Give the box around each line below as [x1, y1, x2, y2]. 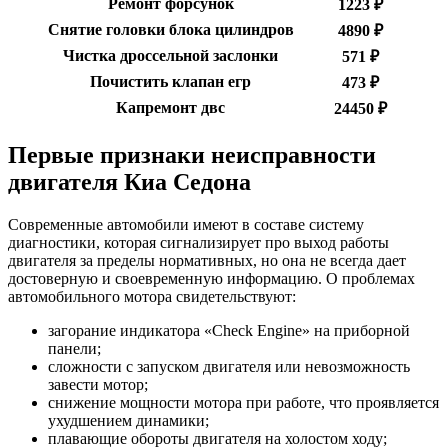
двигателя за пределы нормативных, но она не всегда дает [8, 252, 406, 270]
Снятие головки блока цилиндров [47, 21, 294, 39]
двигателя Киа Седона [8, 169, 251, 196]
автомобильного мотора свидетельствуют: [8, 288, 296, 306]
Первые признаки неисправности [8, 142, 376, 169]
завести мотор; [48, 376, 148, 394]
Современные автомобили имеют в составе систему [8, 216, 364, 234]
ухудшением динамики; [48, 412, 209, 430]
